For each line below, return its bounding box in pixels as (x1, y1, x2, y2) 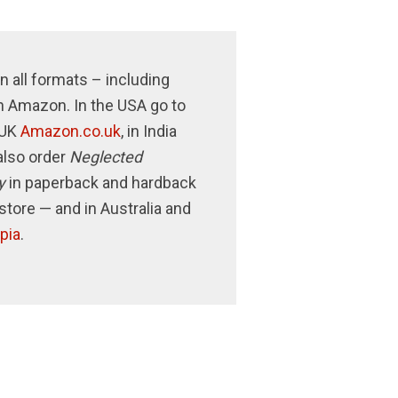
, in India (120, 122, 177, 140)
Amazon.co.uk (20, 122, 121, 140)
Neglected (68, 147, 142, 166)
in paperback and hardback (4, 173, 196, 192)
